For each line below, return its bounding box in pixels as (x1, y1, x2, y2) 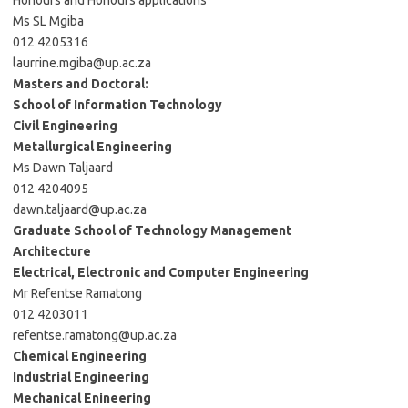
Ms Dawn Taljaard (13, 160, 113, 175)
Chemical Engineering (13, 349, 147, 363)
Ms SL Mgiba (13, 14, 84, 28)
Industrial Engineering (13, 370, 149, 384)
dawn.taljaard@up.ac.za (13, 202, 147, 217)
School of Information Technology (13, 97, 222, 112)
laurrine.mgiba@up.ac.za (13, 56, 151, 70)
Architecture (13, 244, 91, 259)
